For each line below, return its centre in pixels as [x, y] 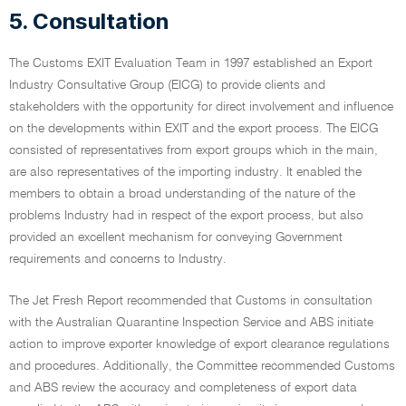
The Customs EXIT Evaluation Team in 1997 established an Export [191, 63]
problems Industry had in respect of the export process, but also [186, 216]
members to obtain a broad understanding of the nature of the [182, 194]
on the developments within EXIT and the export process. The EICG [193, 129]
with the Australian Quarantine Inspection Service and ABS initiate [191, 323]
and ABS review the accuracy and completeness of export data [183, 388]
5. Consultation [89, 21]
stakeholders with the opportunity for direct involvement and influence [201, 107]
